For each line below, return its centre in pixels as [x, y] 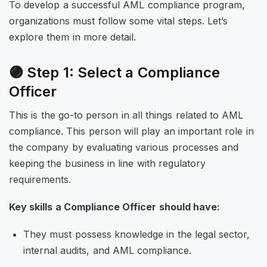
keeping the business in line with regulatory [107, 163]
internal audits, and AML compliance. [108, 251]
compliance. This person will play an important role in [131, 131]
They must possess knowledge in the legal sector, [137, 235]
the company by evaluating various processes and [124, 147]
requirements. [42, 179]
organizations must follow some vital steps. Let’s [118, 21]
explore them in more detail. [74, 37]
